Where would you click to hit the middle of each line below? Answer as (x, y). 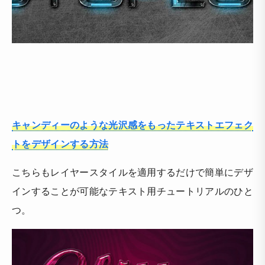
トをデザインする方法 (60, 143)
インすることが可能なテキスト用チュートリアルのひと (133, 190)
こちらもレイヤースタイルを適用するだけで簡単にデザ (132, 172)
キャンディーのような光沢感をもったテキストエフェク (133, 124)
